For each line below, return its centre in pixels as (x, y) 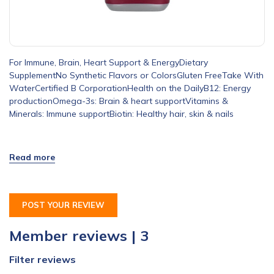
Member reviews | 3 (79, 236)
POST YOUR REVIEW (63, 205)
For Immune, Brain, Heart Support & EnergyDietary (109, 63)
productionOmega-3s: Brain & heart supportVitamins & (119, 101)
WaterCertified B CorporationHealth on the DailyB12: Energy (130, 88)
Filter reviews (43, 260)
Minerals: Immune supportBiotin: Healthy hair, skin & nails (121, 114)
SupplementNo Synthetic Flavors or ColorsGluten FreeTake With (136, 76)
